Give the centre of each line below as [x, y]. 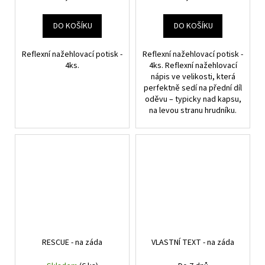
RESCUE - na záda [72, 243]
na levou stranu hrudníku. [193, 111]
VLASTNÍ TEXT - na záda [193, 243]
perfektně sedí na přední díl [193, 88]
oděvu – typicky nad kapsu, [193, 100]
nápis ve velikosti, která [193, 77]
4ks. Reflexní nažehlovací [193, 66]
